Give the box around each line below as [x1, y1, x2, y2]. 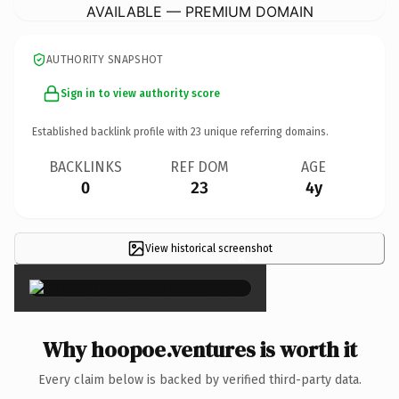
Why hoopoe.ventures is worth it [42, 334, 357, 364]
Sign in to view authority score [61, 86, 220, 100]
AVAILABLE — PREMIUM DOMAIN [85, 2, 313, 20]
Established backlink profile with [32, 125, 191, 138]
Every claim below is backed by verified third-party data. [37, 371, 362, 387]
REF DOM [170, 158, 229, 175]
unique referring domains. [201, 125, 329, 138]
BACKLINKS [49, 158, 122, 175]
